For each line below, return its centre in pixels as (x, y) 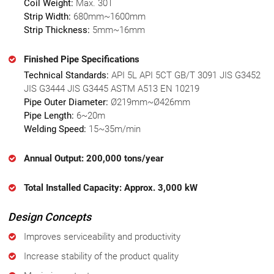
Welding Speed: (55, 129)
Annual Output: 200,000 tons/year (94, 158)
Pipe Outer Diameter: (66, 102)
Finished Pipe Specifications (82, 59)
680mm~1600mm (109, 16)
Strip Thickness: (57, 30)
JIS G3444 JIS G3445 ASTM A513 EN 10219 (112, 88)
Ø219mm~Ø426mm (150, 102)
